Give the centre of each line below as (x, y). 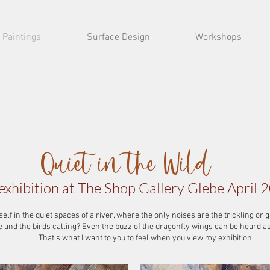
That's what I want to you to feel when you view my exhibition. (146, 238)
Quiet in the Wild (129, 166)
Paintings (22, 37)
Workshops (218, 37)
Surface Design (118, 37)
